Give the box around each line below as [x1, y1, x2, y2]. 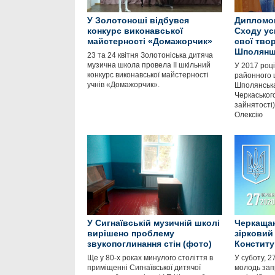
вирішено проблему [87, 228, 174, 238]
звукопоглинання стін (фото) [87, 239, 212, 249]
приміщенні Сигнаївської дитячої [87, 263, 201, 272]
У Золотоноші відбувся [87, 15, 189, 25]
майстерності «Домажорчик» [87, 36, 212, 46]
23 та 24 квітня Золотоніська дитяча [87, 51, 213, 60]
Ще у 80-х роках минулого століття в [87, 254, 213, 262]
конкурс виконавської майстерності [87, 71, 209, 79]
